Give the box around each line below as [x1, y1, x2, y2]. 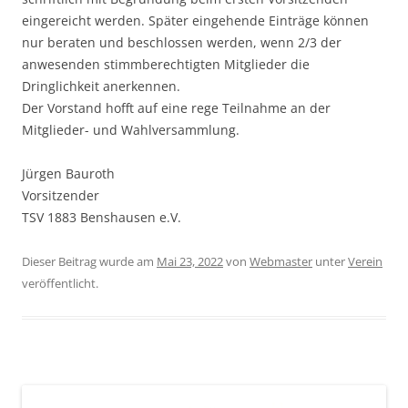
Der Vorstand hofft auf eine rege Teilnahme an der [22, 99, 331, 117]
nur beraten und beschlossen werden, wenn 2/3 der [22, 34, 342, 52]
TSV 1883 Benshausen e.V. [22, 209, 181, 227]
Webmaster [250, 253, 312, 270]
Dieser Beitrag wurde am [22, 253, 157, 270]
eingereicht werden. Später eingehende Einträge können [22, 12, 369, 30]
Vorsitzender [22, 187, 99, 205]
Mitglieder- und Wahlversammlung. [22, 121, 240, 139]
